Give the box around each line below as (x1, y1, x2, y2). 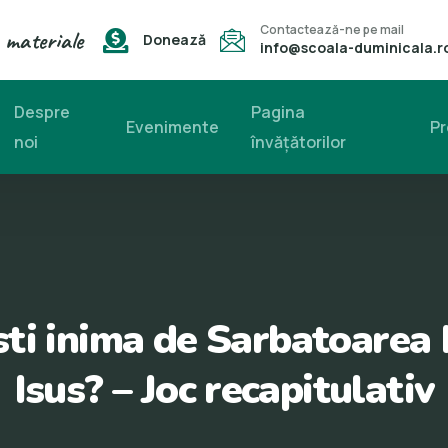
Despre (13, 101, 70, 123)
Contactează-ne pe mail (259, 21, 404, 38)
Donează (142, 30, 206, 49)
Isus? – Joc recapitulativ (13, 363, 435, 417)
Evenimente (125, 116, 219, 138)
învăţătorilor (250, 131, 346, 153)
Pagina (250, 101, 305, 123)
